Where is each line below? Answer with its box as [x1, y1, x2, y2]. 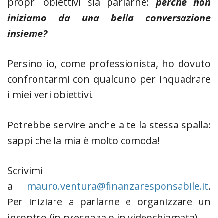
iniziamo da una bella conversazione [7, 11, 211, 24]
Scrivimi [7, 164, 43, 177]
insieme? [7, 27, 47, 40]
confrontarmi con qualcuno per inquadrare [7, 73, 211, 86]
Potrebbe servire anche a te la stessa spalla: [7, 118, 211, 131]
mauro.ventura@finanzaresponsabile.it [27, 180, 208, 193]
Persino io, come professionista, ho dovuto [7, 57, 211, 70]
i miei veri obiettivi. [7, 88, 93, 101]
